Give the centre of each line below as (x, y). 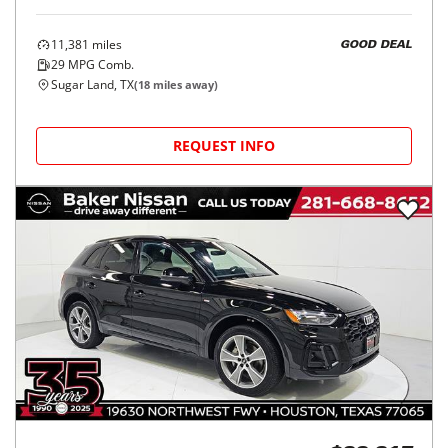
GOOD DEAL (376, 45)
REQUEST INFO (224, 145)
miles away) (184, 84)
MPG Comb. (99, 64)
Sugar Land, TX (92, 84)
